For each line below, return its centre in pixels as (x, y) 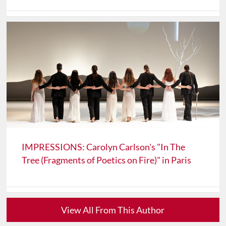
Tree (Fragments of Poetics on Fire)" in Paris (107, 160)
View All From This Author (113, 210)
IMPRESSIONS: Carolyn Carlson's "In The (104, 147)
